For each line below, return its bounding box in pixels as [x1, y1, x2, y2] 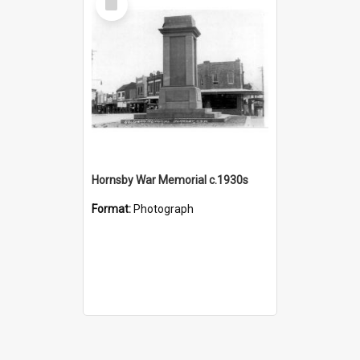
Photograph [133, 202, 194, 215]
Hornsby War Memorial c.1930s [92, 173, 248, 186]
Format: [92, 202, 133, 215]
